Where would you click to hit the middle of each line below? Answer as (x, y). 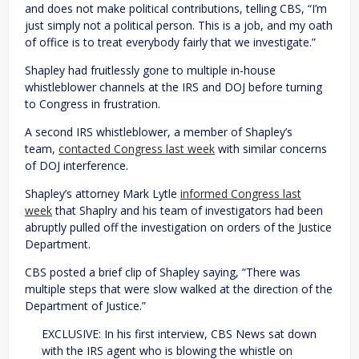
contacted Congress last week (137, 149)
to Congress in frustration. (93, 104)
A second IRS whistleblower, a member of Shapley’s (159, 132)
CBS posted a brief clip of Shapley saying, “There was (163, 272)
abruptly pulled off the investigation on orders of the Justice (178, 228)
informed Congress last (241, 194)
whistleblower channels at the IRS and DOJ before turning (173, 87)
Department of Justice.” (85, 306)
